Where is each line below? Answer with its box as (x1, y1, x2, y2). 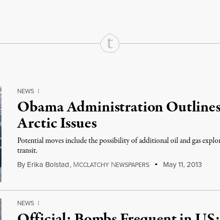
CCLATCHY (79, 161, 110, 169)
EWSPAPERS (116, 161, 150, 169)
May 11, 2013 (161, 159, 202, 170)
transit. (17, 145, 38, 156)
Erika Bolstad (27, 159, 70, 170)
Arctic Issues (17, 113, 97, 135)
